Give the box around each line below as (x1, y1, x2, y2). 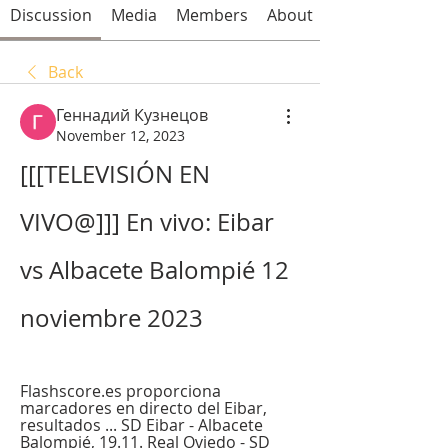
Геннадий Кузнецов (56, 103, 208, 126)
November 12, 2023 (56, 125, 185, 145)
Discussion (9, 3, 92, 26)
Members (175, 3, 248, 26)
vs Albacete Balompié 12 (20, 253, 289, 286)
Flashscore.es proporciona (20, 379, 221, 402)
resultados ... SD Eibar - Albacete (20, 413, 263, 436)
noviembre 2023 (20, 301, 203, 334)
